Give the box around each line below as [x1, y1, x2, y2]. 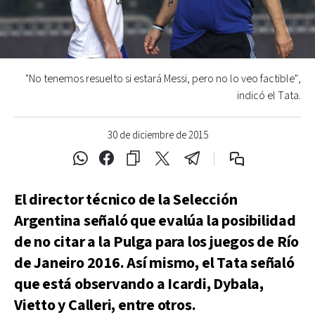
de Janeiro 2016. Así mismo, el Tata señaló [14, 253, 295, 274]
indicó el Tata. [237, 89, 301, 103]
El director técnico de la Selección [14, 190, 238, 210]
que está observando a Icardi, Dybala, [14, 274, 264, 295]
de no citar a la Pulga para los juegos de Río [14, 232, 300, 252]
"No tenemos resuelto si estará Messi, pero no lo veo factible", [25, 72, 301, 86]
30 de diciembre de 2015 [107, 129, 208, 142]
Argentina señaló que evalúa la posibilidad [14, 211, 296, 231]
